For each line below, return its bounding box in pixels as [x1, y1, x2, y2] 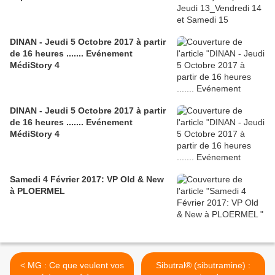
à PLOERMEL [10, 186, 65, 196]
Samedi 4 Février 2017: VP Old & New [10, 174, 164, 185]
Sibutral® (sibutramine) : [156, 260, 250, 271]
